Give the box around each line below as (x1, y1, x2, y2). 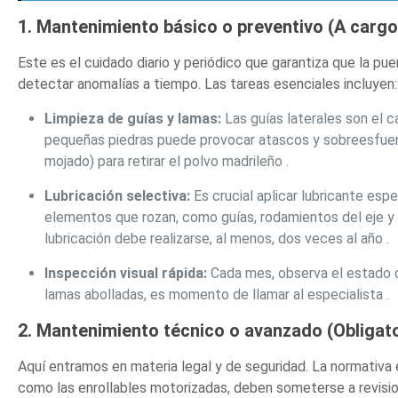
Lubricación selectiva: (44, 187, 191, 205)
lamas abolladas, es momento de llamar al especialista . (44, 286, 390, 304)
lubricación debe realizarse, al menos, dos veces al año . (44, 230, 390, 248)
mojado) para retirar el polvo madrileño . (44, 153, 290, 171)
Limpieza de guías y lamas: (44, 110, 222, 128)
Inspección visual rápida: (44, 265, 208, 283)
